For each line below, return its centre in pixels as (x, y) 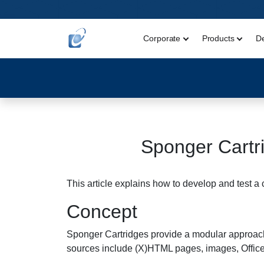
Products (218, 38)
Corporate (162, 38)
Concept (102, 212)
